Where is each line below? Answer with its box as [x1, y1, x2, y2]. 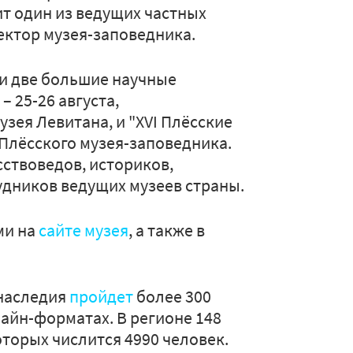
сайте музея [39, 219, 128, 241]
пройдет [69, 285, 133, 307]
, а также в [128, 219, 205, 241]
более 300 [133, 285, 211, 307]
